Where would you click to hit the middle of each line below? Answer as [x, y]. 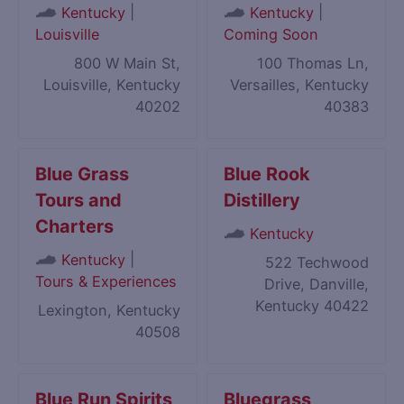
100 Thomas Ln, [312, 64]
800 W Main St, [127, 64]
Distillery [262, 201]
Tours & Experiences [106, 282]
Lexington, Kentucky [109, 311]
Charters [75, 227]
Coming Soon [271, 35]
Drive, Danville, [316, 285]
